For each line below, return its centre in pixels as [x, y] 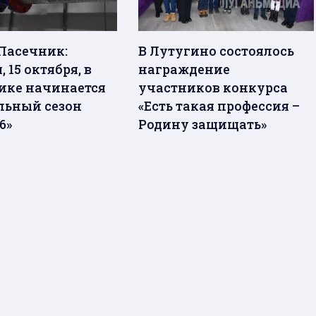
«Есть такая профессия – [219, 105]
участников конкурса [213, 87]
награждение [184, 69]
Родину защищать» [203, 124]
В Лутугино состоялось [217, 50]
